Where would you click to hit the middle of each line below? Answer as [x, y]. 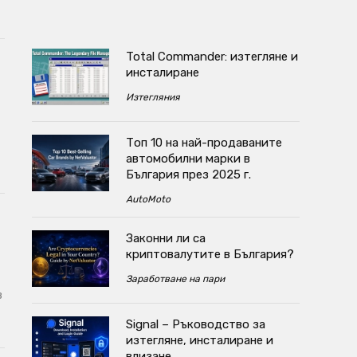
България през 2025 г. [188, 174]
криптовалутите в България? [210, 254]
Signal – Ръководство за [195, 325]
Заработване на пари [175, 279]
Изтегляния [153, 97]
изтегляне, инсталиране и [199, 341]
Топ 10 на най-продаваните [204, 142]
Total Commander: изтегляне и [212, 56]
